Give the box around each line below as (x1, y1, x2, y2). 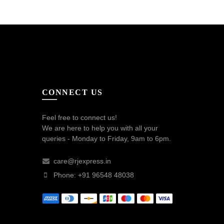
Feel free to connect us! (41, 113, 117, 121)
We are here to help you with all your (41, 123, 158, 132)
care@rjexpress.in (53, 156, 111, 165)
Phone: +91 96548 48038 (51, 170, 134, 179)
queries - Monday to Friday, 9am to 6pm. (41, 134, 171, 142)
